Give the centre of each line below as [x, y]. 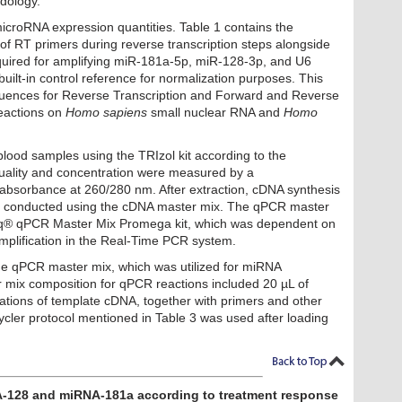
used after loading [277, 318]
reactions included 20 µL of [232, 284]
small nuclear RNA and [215, 113]
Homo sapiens [106, 113]
